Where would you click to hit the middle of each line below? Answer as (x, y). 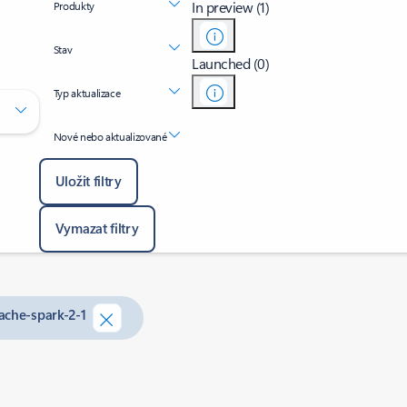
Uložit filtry (88, 181)
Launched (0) (231, 63)
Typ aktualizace (87, 93)
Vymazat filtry (97, 228)
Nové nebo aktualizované (110, 136)
